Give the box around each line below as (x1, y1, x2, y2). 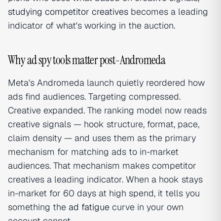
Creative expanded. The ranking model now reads (8, 105, 207, 116)
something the (8, 201, 69, 213)
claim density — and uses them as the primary (8, 132, 196, 144)
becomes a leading (128, 6, 208, 18)
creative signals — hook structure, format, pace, (8, 118, 199, 130)
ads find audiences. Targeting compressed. (8, 91, 181, 103)
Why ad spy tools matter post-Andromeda (8, 52, 166, 68)
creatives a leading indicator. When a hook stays (8, 174, 203, 185)
